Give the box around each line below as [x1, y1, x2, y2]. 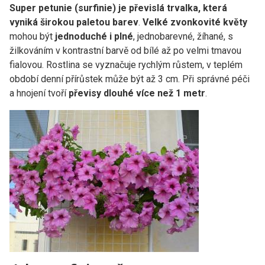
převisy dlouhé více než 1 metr [69, 87, 205, 99]
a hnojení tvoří [9, 87, 69, 99]
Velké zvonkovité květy [143, 16, 247, 28]
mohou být [9, 30, 55, 42]
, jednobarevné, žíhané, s [133, 30, 233, 42]
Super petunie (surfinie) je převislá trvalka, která [9, 2, 227, 14]
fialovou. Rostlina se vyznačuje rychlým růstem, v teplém [9, 59, 243, 70]
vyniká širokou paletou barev [9, 16, 138, 28]
